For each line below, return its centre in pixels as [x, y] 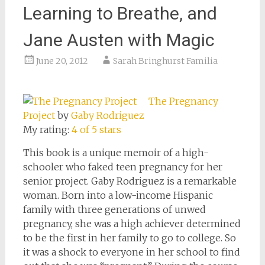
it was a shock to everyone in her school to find [131, 252]
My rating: [47, 130]
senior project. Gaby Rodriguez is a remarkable [130, 181]
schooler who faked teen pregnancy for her [122, 167]
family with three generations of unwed [114, 209]
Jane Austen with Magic [119, 40]
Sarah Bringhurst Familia [165, 61]
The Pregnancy [183, 101]
